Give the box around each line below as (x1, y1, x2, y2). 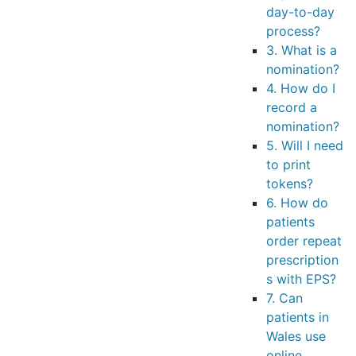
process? (266, 23, 320, 39)
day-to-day (266, 4, 335, 20)
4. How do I (266, 80, 335, 96)
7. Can (266, 290, 303, 306)
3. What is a (266, 42, 337, 58)
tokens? (266, 176, 313, 192)
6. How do (266, 195, 328, 211)
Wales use (266, 328, 326, 344)
